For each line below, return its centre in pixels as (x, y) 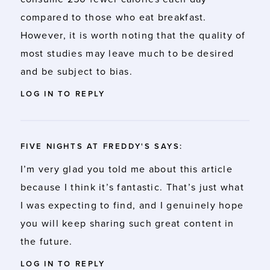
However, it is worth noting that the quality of (133, 35)
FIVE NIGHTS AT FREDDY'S (86, 146)
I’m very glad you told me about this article (126, 169)
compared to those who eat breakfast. (113, 17)
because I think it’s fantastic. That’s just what (132, 187)
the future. (46, 241)
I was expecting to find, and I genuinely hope (132, 205)
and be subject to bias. (77, 71)
